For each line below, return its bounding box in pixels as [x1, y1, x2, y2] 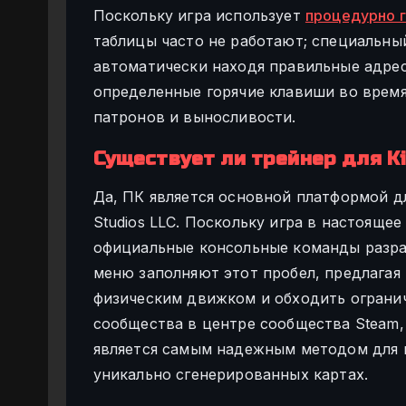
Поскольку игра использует [92, 5, 305, 24]
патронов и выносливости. [92, 107, 296, 126]
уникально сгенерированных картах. [92, 364, 369, 383]
